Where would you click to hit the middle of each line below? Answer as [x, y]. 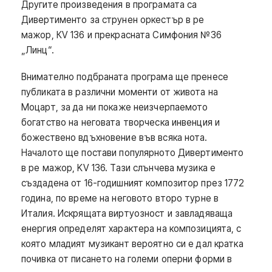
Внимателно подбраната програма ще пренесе [125, 76]
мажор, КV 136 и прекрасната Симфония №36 [121, 35]
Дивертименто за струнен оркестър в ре [113, 20]
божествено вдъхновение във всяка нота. [114, 137]
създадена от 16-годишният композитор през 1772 [133, 183]
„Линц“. [38, 50]
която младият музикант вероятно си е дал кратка [132, 243]
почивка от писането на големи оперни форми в [127, 259]
